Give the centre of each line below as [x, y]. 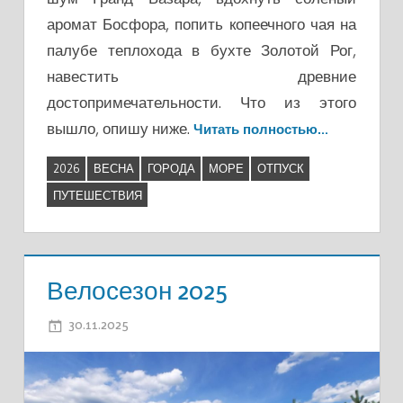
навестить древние [201, 76]
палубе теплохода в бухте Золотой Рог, [201, 49]
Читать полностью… [261, 129]
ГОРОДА [171, 169]
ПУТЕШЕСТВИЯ [97, 195]
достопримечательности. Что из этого [201, 102]
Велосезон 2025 [137, 290]
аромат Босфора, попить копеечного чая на [201, 23]
